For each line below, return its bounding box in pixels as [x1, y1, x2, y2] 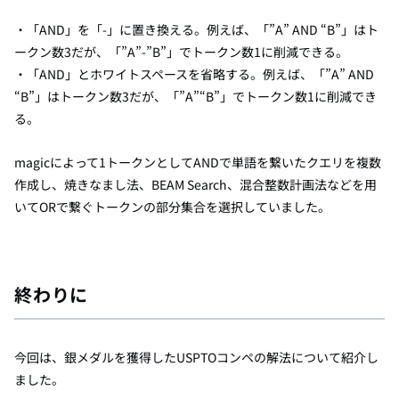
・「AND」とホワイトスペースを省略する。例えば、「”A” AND [14, 65, 374, 83]
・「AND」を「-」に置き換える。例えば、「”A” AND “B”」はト [14, 20, 379, 38]
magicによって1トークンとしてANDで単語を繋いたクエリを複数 [14, 153, 381, 171]
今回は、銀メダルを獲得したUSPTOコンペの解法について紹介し [14, 348, 379, 366]
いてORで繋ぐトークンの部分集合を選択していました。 [14, 198, 330, 216]
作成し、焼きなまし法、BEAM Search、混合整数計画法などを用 [14, 175, 377, 193]
